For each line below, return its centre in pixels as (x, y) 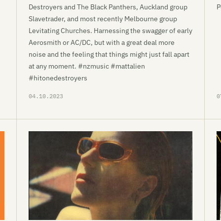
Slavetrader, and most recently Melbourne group (103, 19)
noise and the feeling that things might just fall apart (109, 54)
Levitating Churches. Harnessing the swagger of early (110, 31)
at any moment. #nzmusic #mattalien (87, 66)
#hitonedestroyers (58, 78)
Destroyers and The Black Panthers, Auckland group (108, 7)
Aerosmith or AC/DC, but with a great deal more (102, 42)
